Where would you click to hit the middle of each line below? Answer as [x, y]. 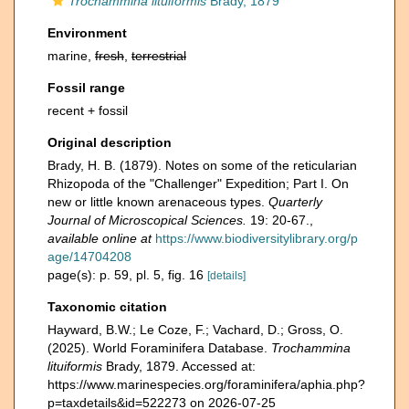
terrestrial [159, 56]
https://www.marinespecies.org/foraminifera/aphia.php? [206, 384]
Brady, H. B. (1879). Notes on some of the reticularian [202, 165]
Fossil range [86, 88]
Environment [87, 33]
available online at [100, 238]
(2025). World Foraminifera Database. [159, 348]
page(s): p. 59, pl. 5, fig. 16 [127, 275]
